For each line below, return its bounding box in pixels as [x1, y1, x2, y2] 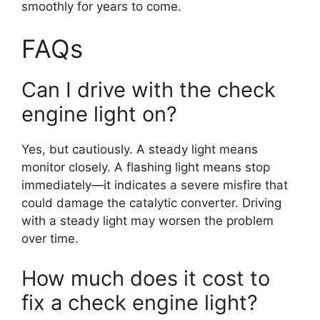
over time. [21, 231, 79, 246]
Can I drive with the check [21, 77, 276, 103]
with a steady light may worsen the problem [21, 214, 274, 229]
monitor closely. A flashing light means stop [21, 160, 270, 175]
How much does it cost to [21, 265, 270, 291]
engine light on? [21, 101, 177, 127]
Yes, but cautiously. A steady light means [21, 142, 258, 157]
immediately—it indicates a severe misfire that [21, 178, 288, 193]
